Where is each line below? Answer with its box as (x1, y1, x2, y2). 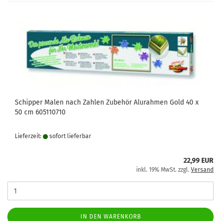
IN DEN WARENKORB (80, 213, 141, 220)
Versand (191, 166, 214, 173)
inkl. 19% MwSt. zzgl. (136, 166, 191, 173)
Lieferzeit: (15, 133, 43, 140)
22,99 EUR (184, 156, 214, 165)
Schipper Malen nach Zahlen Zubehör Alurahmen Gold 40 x (15, 98, 199, 107)
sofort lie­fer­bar (48, 133, 91, 140)
